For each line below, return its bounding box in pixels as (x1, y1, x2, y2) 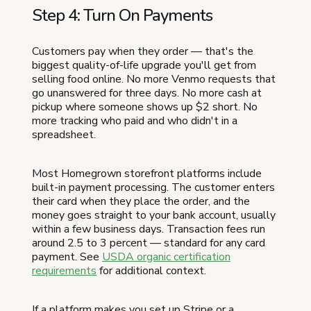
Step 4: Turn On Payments (32, 3, 212, 26)
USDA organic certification (102, 249, 230, 264)
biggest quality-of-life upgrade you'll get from (32, 57, 256, 73)
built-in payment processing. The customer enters (32, 179, 275, 195)
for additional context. (96, 262, 206, 278)
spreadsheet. (32, 126, 96, 142)
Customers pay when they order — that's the (32, 43, 253, 59)
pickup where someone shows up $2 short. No (32, 99, 258, 115)
